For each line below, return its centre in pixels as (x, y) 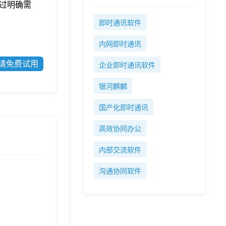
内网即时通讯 (120, 44)
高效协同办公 (120, 129)
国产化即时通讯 (124, 108)
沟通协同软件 (120, 171)
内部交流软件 (120, 150)
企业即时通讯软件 (127, 65)
